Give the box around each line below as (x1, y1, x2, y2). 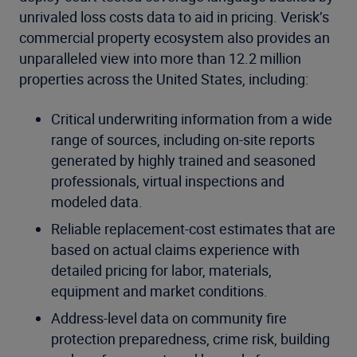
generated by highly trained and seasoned (51, 151, 316, 170)
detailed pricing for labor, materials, (51, 261, 272, 280)
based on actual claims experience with (51, 240, 300, 259)
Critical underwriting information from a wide (51, 109, 332, 128)
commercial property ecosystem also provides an (19, 28, 330, 47)
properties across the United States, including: (19, 69, 308, 88)
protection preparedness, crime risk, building (51, 329, 330, 348)
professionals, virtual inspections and (51, 171, 284, 190)
